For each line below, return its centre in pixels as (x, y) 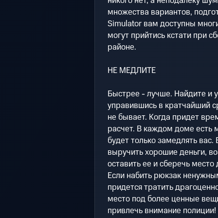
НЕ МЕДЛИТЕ (131, 71)
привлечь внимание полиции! (162, 211)
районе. (122, 47)
